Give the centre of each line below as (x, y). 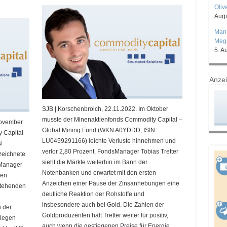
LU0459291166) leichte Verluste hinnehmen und (109, 141)
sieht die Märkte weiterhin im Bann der (94, 162)
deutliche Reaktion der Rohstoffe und (93, 194)
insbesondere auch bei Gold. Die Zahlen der (103, 204)
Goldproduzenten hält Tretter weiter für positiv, (105, 215)
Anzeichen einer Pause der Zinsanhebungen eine (110, 183)
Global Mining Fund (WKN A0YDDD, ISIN (98, 130)
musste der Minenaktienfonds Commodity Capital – (112, 119)
